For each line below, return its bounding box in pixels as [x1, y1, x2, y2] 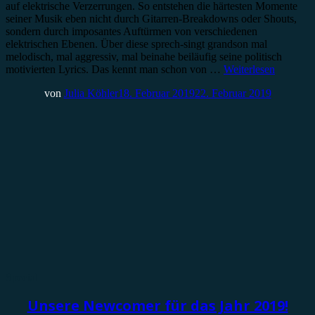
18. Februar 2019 [117, 87, 195, 99]
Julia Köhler [63, 87, 118, 99]
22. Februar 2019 [194, 87, 271, 99]
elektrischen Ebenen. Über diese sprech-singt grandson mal [6, 38, 267, 50]
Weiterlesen [224, 63, 275, 75]
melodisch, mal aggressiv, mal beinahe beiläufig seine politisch [6, 51, 282, 63]
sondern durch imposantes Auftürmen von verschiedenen [6, 25, 257, 37]
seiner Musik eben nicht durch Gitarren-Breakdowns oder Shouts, [6, 13, 297, 25]
